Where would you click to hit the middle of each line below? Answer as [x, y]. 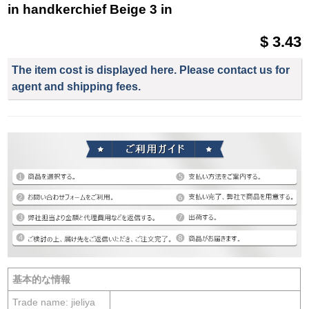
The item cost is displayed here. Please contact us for [151, 70]
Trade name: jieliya [54, 302]
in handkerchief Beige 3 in [90, 10]
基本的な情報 [42, 279]
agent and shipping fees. [77, 86]
